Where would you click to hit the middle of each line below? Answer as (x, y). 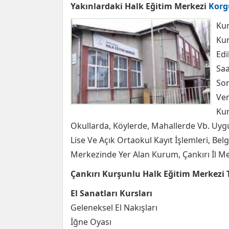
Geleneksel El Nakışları (114, 208)
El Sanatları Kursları (111, 193)
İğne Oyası (91, 222)
